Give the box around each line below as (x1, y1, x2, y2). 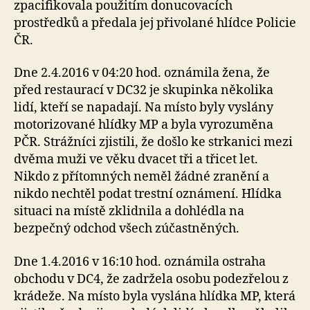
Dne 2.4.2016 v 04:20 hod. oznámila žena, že (14, 65, 270, 82)
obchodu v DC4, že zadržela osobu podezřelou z (14, 271, 289, 287)
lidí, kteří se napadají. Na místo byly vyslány (14, 100, 273, 116)
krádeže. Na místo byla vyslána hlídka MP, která (14, 288, 295, 304)
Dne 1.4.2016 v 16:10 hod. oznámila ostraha (14, 253, 266, 270)
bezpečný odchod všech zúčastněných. (14, 221, 239, 237)
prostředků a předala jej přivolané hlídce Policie (14, 15, 296, 31)
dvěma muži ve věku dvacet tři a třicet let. (14, 152, 258, 168)
